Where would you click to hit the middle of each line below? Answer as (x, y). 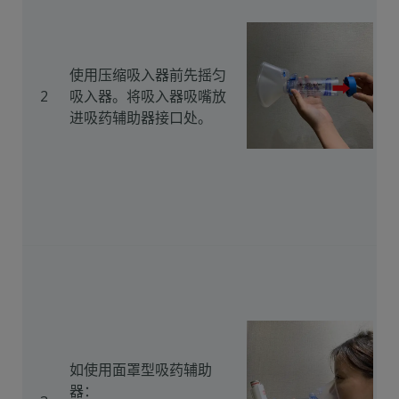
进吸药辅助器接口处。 (141, 118)
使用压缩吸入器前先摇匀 (148, 75)
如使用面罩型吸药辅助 (141, 370)
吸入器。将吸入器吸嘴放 (148, 96)
